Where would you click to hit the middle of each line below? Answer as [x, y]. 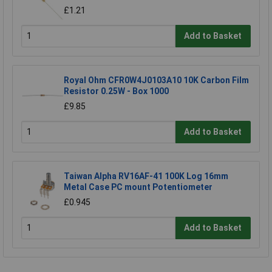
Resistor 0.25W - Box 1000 [116, 91]
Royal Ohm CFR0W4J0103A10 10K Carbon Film [156, 80]
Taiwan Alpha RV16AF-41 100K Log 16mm [146, 176]
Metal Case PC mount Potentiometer [138, 187]
